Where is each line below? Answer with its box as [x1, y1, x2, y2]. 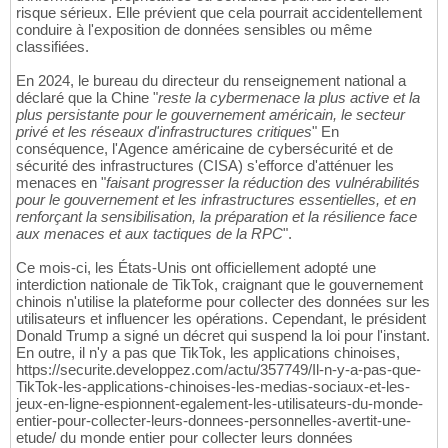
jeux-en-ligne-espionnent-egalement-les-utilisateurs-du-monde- [16, 394, 423, 412]
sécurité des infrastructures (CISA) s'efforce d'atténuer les [16, 156, 394, 174]
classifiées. [16, 37, 89, 55]
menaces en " [16, 173, 106, 191]
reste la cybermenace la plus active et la [158, 88, 420, 106]
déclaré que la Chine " [16, 88, 158, 106]
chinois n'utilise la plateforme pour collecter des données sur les [16, 292, 430, 310]
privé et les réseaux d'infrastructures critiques [16, 122, 312, 140]
